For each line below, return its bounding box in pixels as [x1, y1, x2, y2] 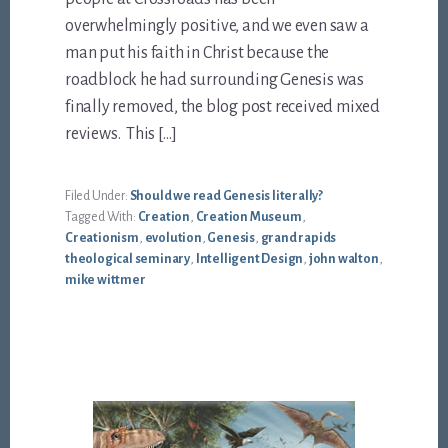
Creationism [65, 231, 139, 246]
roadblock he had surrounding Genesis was [65, 71, 365, 90]
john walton [308, 252, 379, 267]
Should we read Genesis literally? [129, 189, 323, 204]
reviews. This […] [65, 125, 177, 144]
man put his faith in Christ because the [65, 44, 330, 63]
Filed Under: [65, 189, 130, 204]
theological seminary [65, 252, 191, 267]
